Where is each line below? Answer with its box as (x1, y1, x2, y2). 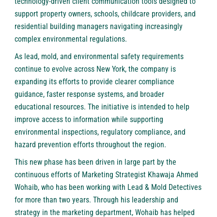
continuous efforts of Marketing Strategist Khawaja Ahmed (15, 170, 198, 180)
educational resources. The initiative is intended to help (15, 102, 189, 112)
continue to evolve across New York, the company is (15, 64, 176, 74)
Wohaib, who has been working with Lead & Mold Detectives (15, 183, 201, 192)
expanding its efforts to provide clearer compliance (15, 77, 174, 87)
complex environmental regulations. (15, 34, 127, 44)
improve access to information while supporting (15, 115, 163, 124)
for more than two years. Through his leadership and (15, 195, 178, 205)
